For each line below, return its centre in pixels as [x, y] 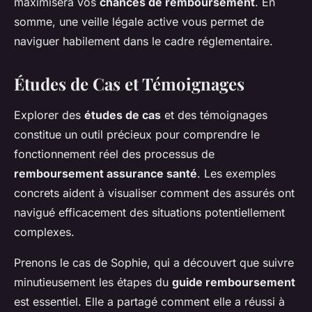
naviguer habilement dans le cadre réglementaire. [143, 41]
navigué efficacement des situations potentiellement [149, 213]
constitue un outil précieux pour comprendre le [137, 135]
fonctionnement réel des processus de [114, 154]
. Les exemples [236, 174]
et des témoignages [214, 115]
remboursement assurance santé [106, 174]
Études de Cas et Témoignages [129, 84]
